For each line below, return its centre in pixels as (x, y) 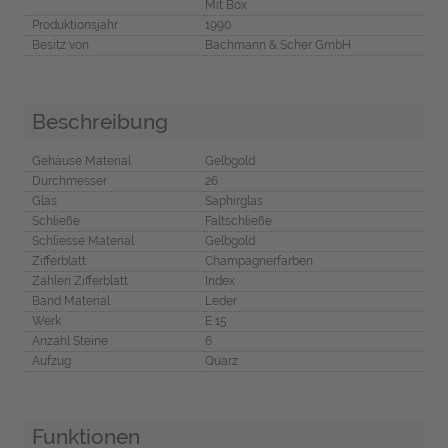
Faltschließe (238, 220)
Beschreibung (99, 121)
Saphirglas (233, 200)
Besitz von (60, 45)
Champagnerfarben (258, 260)
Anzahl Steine (69, 340)
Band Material (70, 300)
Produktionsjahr (74, 25)
